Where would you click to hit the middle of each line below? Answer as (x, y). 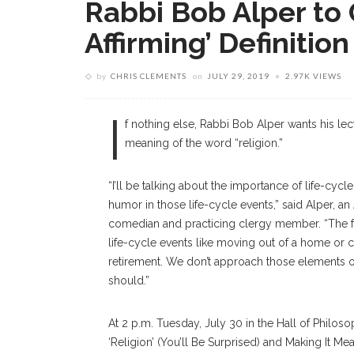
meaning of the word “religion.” (203, 143)
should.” (129, 281)
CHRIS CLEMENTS (149, 76)
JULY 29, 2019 (238, 76)
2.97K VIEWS (313, 76)
